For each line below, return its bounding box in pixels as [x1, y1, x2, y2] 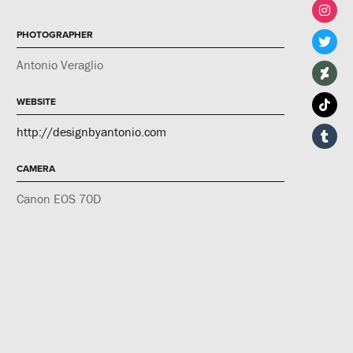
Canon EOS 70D [17, 191, 101, 206]
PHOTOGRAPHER [17, 29, 93, 40]
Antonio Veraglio [17, 57, 103, 72]
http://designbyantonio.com [17, 124, 166, 139]
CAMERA [17, 163, 55, 174]
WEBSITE [17, 96, 56, 107]
